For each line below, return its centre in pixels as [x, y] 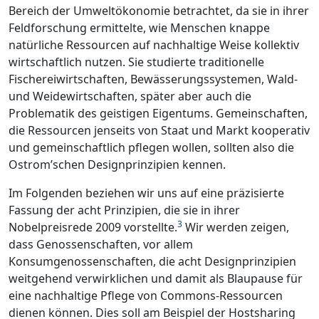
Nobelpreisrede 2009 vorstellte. [93, 227]
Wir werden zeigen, [236, 227]
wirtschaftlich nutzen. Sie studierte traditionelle [136, 62]
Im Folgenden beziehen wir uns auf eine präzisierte [146, 193]
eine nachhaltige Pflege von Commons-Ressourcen [146, 295]
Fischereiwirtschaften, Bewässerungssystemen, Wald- [153, 79]
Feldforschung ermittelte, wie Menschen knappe [139, 27]
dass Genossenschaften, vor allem [101, 244]
